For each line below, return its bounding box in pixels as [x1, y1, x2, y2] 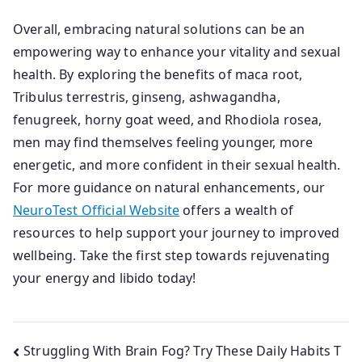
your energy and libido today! [13, 269, 196, 287]
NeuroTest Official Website [13, 201, 180, 219]
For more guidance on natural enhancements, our [13, 179, 326, 196]
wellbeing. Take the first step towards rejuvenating [13, 246, 330, 264]
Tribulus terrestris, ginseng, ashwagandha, [13, 88, 280, 106]
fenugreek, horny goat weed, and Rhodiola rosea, [13, 111, 322, 128]
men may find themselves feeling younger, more [13, 133, 314, 151]
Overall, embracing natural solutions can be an [13, 20, 305, 38]
